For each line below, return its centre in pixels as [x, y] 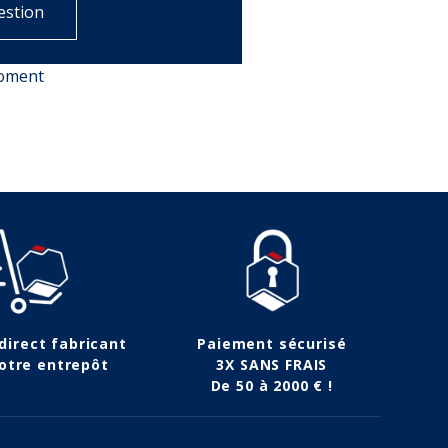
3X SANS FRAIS [272, 365]
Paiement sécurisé [272, 344]
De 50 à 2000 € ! [271, 386]
